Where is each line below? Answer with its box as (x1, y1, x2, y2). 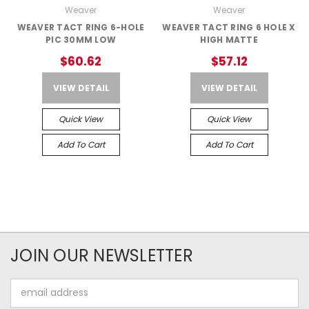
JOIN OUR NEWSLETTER (10, 243, 193, 267)
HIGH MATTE (200, 33, 258, 46)
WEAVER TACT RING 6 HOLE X (162, 21, 296, 33)
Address (10, 292, 48, 307)
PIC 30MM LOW (46, 33, 116, 46)
